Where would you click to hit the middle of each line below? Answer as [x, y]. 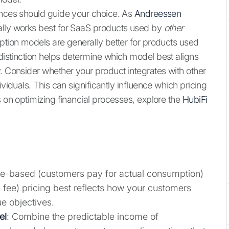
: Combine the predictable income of [83, 217]
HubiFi [195, 100]
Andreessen [158, 14]
